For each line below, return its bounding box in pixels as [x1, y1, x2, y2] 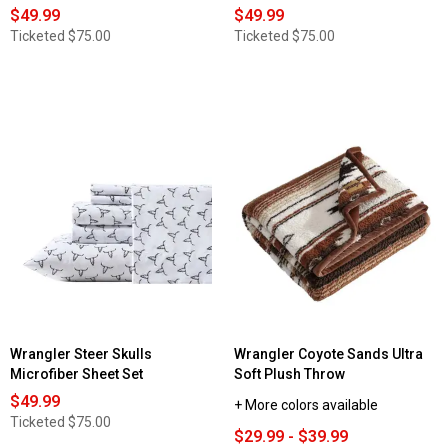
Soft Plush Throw [234, 365, 345, 382]
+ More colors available [234, 396, 378, 413]
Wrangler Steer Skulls [10, 345, 152, 362]
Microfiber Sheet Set [10, 365, 143, 382]
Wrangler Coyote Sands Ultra [234, 345, 423, 362]
